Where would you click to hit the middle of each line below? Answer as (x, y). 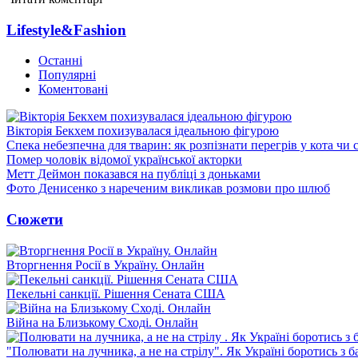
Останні (60, 61)
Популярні (67, 75)
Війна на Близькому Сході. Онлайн (102, 322)
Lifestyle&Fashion (66, 30)
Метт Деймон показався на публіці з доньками (133, 174)
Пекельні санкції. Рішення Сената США (116, 293)
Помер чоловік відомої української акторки (124, 160)
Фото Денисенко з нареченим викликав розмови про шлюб (168, 189)
